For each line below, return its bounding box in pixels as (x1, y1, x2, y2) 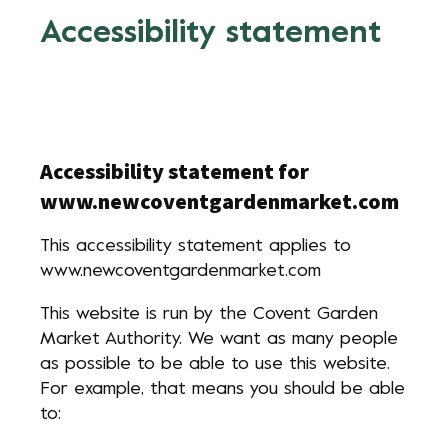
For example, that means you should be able (40, 381, 405, 398)
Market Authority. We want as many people (40, 331, 398, 348)
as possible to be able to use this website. (40, 356, 390, 373)
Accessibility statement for (40, 157, 309, 185)
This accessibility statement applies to (40, 238, 351, 255)
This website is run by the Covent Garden (40, 306, 378, 323)
